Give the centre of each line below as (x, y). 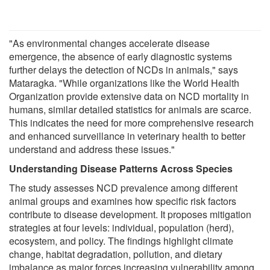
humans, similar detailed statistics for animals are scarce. (130, 110)
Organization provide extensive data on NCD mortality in (129, 96)
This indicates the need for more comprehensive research (131, 123)
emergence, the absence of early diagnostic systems (121, 57)
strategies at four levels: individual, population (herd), (121, 228)
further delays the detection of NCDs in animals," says (124, 70)
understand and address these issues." (92, 149)
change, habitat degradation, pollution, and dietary (116, 254)
